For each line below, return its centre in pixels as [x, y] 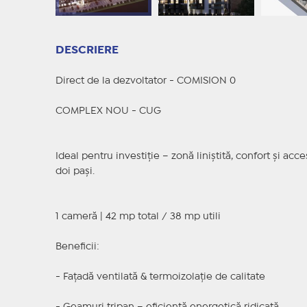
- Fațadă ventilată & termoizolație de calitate [160, 277]
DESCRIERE [87, 51]
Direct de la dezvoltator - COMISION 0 [145, 81]
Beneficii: [77, 247]
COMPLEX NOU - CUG [108, 111]
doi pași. [75, 172]
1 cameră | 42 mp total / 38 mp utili [138, 217]
